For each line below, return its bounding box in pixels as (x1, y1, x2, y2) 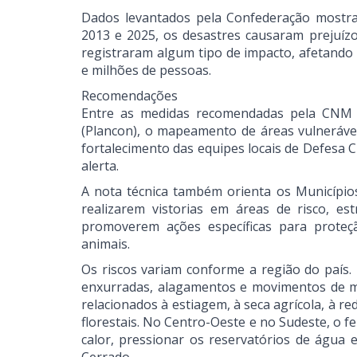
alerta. (81, 157, 119, 175)
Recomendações (81, 87, 178, 104)
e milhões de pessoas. (81, 61, 211, 79)
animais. (81, 235, 130, 253)
